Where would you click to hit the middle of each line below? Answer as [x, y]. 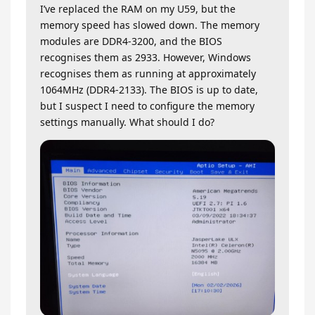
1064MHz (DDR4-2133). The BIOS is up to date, [149, 90]
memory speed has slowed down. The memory [150, 25]
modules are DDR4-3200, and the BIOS [131, 41]
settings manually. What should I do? [127, 122]
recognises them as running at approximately [148, 74]
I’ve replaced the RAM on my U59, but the [138, 9]
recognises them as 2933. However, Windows [146, 58]
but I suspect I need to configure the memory [147, 106]
